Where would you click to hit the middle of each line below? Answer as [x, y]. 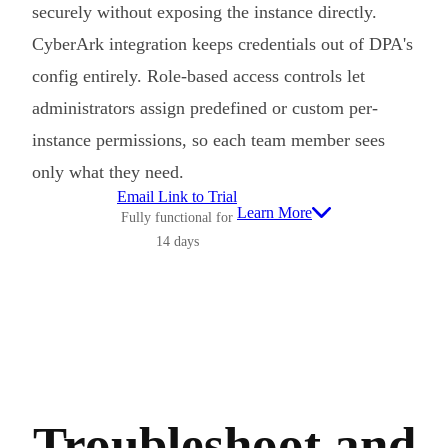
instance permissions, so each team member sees [208, 139]
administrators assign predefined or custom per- [205, 107]
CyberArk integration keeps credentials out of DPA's [222, 43]
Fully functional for [177, 217]
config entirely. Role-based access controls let [198, 75]
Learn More [274, 212]
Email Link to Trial [177, 196]
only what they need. [108, 171]
